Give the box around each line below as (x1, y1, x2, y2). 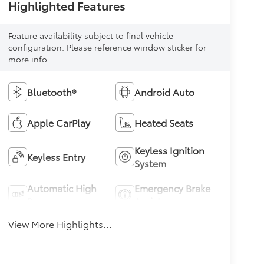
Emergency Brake (134, 180, 211, 194)
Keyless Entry (27, 149, 85, 163)
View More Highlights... (8, 217, 112, 231)
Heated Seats (134, 115, 194, 129)
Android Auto (134, 84, 195, 98)
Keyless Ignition (134, 143, 205, 157)
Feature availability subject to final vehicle (8, 29, 173, 41)
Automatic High (27, 180, 97, 194)
